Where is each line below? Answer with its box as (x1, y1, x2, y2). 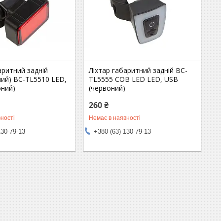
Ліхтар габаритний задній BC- (89, 65, 188, 75)
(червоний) (89, 83, 126, 93)
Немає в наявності (89, 114, 141, 121)
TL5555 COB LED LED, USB (89, 74, 179, 84)
